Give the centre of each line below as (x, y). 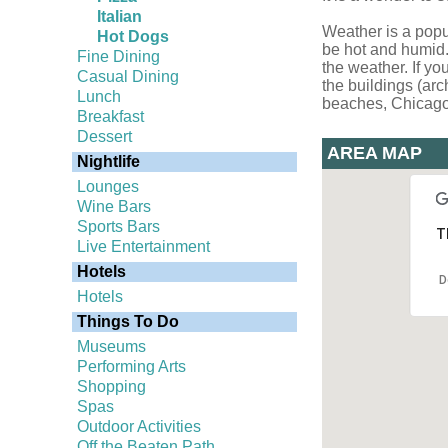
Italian (119, 16)
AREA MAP (374, 153)
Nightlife (108, 161)
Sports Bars (118, 226)
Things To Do (128, 321)
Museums (111, 346)
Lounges (108, 186)
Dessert (104, 136)
